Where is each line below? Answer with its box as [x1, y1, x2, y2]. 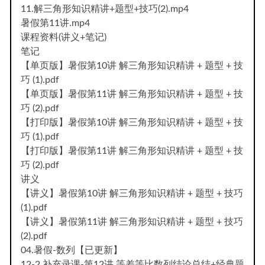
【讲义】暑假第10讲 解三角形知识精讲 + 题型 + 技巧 [21, 188, 243, 198]
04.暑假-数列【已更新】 [21, 245, 122, 255]
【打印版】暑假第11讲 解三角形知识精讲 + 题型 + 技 [21, 146, 243, 156]
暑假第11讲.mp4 [21, 18, 90, 28]
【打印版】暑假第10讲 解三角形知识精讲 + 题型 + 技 [21, 117, 243, 127]
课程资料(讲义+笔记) [21, 32, 106, 42]
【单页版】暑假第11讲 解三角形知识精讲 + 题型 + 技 [21, 89, 243, 99]
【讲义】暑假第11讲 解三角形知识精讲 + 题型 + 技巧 [21, 216, 243, 227]
